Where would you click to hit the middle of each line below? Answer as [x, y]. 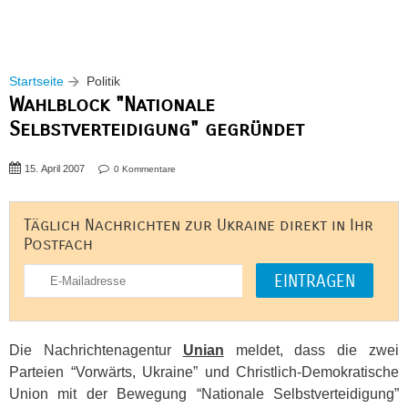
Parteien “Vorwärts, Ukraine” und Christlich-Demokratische [204, 372]
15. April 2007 [55, 168]
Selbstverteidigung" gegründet [157, 129]
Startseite [36, 81]
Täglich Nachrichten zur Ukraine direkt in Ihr [199, 225]
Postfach [58, 245]
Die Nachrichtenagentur [96, 350]
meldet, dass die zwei [311, 350]
